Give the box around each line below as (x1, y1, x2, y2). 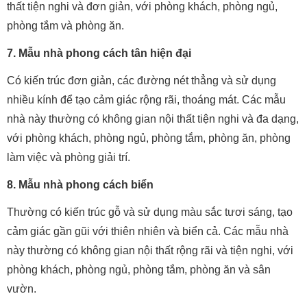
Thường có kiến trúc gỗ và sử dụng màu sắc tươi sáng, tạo (7, 206, 293, 219)
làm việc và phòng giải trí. (7, 151, 130, 164)
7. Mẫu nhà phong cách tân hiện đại (7, 47, 191, 60)
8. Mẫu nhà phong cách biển (7, 179, 153, 191)
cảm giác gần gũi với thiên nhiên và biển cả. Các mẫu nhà (7, 225, 288, 238)
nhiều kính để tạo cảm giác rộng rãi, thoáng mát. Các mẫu (7, 94, 286, 106)
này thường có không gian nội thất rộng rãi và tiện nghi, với (7, 245, 293, 257)
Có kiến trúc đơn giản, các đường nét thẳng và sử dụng (7, 75, 276, 87)
